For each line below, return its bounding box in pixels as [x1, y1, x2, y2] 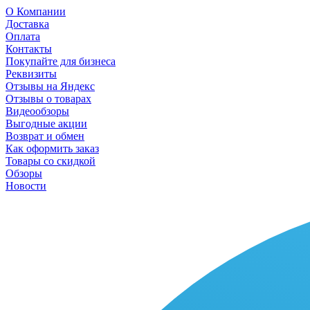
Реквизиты [6, 68, 57, 80]
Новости [6, 180, 46, 192]
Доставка [6, 18, 49, 30]
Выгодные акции [6, 118, 87, 129]
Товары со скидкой [6, 155, 95, 167]
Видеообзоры [6, 105, 69, 117]
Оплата [6, 30, 40, 42]
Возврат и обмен [6, 130, 84, 142]
